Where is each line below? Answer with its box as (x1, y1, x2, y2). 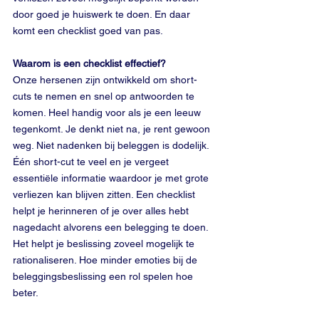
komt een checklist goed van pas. (13, 25, 163, 36)
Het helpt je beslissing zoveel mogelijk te (13, 238, 197, 249)
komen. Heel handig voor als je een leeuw (13, 107, 204, 118)
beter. (13, 287, 41, 298)
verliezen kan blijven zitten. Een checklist (13, 189, 198, 200)
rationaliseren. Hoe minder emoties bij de (13, 254, 200, 266)
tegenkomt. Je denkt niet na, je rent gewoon (13, 123, 213, 135)
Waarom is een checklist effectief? (13, 58, 166, 69)
